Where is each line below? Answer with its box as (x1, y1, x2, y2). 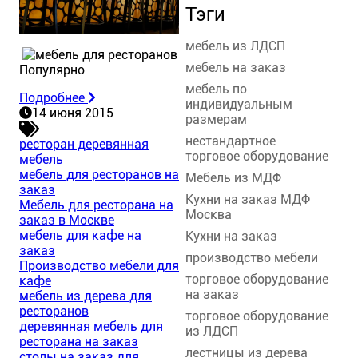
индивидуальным (185, 96, 292, 112)
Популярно (19, 62, 85, 78)
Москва (185, 206, 232, 222)
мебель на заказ (185, 59, 286, 75)
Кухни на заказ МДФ (185, 191, 310, 207)
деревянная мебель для (19, 318, 163, 334)
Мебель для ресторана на (19, 197, 173, 213)
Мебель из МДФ (185, 169, 281, 185)
